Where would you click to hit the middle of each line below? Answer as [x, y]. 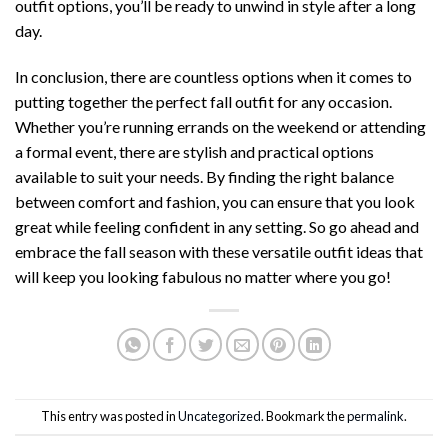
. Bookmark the [304, 415]
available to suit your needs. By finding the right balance [204, 176]
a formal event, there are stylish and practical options [194, 151]
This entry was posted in [109, 415]
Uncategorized [219, 415]
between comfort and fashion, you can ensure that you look [215, 201]
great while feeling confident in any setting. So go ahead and [217, 226]
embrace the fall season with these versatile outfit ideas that [219, 251]
